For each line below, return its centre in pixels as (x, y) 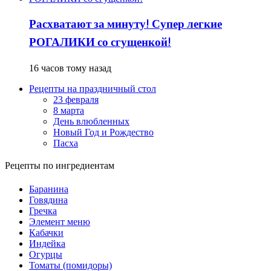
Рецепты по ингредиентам (60, 167)
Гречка (43, 211)
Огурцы (46, 255)
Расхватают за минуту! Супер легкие (126, 24)
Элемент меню (60, 222)
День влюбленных (91, 122)
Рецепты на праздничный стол (93, 89)
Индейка (47, 244)
